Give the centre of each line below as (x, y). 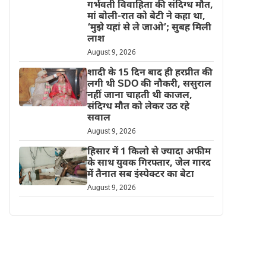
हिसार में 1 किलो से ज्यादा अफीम (149, 152)
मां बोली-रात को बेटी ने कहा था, (146, 17)
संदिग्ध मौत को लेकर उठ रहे (138, 107)
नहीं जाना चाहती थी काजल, (140, 96)
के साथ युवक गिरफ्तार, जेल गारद (149, 164)
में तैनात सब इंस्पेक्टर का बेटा (140, 175)
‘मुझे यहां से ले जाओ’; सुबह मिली (149, 28)
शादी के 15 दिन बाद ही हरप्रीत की (150, 73)
